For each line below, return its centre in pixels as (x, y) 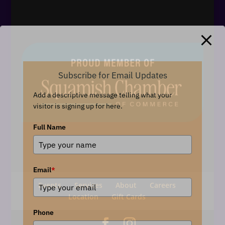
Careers (162, 185)
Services (88, 185)
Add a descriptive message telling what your (102, 95)
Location (83, 197)
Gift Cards (128, 197)
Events (49, 185)
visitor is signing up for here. (78, 106)
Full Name (49, 127)
